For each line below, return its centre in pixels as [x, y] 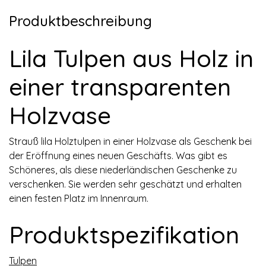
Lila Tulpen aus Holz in [131, 58]
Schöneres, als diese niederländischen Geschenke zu [123, 170]
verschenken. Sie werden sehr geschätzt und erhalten [125, 184]
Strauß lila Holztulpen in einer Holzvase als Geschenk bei [130, 141]
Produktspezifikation [124, 234]
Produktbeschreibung [80, 20]
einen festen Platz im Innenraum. [79, 198]
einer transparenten [120, 86]
